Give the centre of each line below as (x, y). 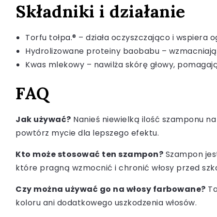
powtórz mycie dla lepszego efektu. (87, 133)
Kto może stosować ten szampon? (89, 155)
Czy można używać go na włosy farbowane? (111, 189)
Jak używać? (43, 120)
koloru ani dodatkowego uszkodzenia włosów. (106, 203)
